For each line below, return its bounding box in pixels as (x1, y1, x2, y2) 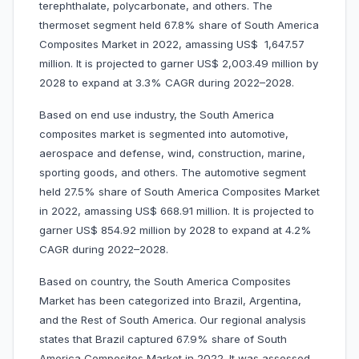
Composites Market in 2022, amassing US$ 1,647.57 (39, 38, 305, 51)
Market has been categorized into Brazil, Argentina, (39, 294, 301, 308)
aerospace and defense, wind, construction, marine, (39, 147, 305, 160)
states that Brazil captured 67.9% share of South (39, 333, 287, 346)
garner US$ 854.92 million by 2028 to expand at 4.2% (39, 224, 312, 237)
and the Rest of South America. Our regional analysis (39, 313, 306, 327)
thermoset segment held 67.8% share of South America (39, 18, 319, 32)
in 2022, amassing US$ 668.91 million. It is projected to (39, 204, 314, 218)
